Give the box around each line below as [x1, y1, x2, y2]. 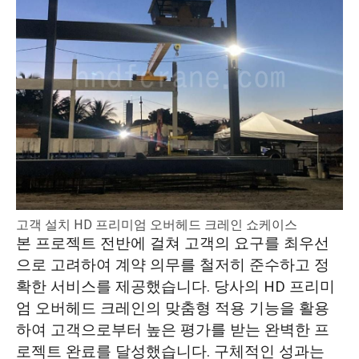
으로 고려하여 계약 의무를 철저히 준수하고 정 [15, 254, 329, 277]
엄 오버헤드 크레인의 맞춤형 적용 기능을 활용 [15, 297, 329, 321]
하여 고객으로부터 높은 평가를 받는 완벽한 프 [15, 319, 329, 342]
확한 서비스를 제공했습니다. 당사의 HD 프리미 [15, 276, 335, 299]
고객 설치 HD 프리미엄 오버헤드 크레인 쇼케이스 [15, 216, 297, 236]
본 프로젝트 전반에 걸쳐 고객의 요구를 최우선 [15, 232, 329, 256]
